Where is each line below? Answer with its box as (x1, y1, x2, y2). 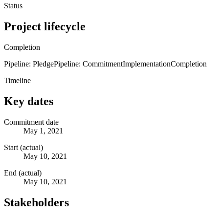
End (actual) (4, 168, 42, 177)
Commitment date (4, 117, 59, 126)
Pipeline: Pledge (4, 59, 54, 68)
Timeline (4, 76, 31, 85)
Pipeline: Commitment (54, 59, 123, 68)
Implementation (123, 59, 171, 68)
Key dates (4, 94, 53, 108)
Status (4, 1, 22, 10)
